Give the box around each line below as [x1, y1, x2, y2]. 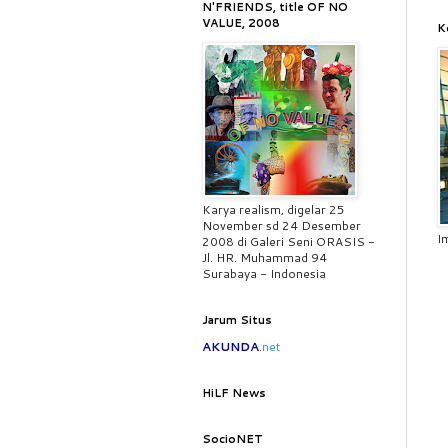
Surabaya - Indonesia [202, 265, 326, 282]
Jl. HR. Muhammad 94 [202, 249, 327, 266]
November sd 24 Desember [202, 217, 361, 234]
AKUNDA [202, 338, 259, 355]
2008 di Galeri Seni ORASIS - [202, 233, 375, 250]
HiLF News [202, 385, 266, 401]
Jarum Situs [202, 312, 272, 328]
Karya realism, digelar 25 [202, 201, 345, 218]
